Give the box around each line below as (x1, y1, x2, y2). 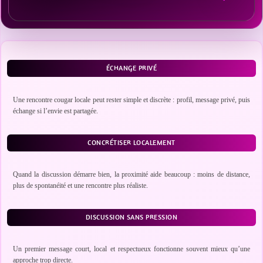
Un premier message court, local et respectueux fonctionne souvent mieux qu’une (13, 245, 250, 253)
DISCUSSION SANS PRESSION (85, 213, 178, 221)
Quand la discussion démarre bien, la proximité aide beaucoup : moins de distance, (13, 170, 250, 178)
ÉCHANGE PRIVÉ (106, 64, 157, 72)
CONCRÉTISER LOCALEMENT (87, 139, 176, 147)
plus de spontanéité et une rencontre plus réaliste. (13, 181, 148, 190)
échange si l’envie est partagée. (13, 107, 98, 115)
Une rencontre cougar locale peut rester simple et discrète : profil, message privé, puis (13, 96, 250, 104)
